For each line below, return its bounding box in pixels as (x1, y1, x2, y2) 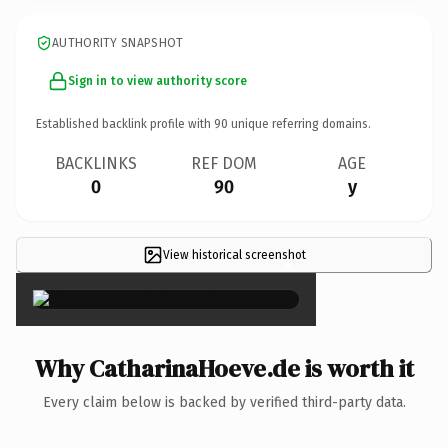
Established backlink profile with (36, 116, 214, 131)
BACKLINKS (55, 153, 137, 173)
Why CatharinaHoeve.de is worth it (34, 351, 414, 385)
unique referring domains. (228, 116, 371, 131)
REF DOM (191, 153, 257, 173)
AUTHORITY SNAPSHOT (52, 35, 184, 50)
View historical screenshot (162, 247, 306, 262)
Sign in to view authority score (68, 73, 247, 88)
